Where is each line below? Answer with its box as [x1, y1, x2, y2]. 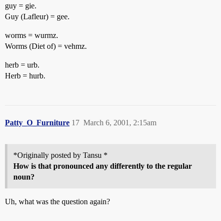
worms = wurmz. [5, 31, 58, 39]
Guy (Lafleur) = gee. [5, 12, 70, 21]
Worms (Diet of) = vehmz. [5, 42, 87, 50]
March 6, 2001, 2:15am [83, 118, 156, 127]
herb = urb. [5, 61, 39, 69]
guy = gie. [5, 1, 37, 10]
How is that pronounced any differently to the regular [13, 162, 192, 170]
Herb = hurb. [5, 72, 45, 80]
